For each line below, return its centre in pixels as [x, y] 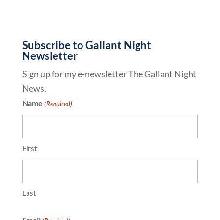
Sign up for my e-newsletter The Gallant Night [109, 74]
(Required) [58, 104]
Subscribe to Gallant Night [86, 45]
